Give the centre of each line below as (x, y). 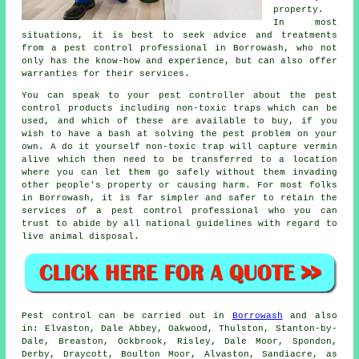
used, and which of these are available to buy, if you (179, 121)
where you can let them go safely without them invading (179, 172)
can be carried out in (161, 316)
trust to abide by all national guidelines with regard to (179, 223)
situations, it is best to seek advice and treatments (179, 35)
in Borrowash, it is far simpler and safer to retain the (179, 198)
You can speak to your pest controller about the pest (179, 95)
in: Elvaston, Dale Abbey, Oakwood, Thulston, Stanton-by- (179, 329)
